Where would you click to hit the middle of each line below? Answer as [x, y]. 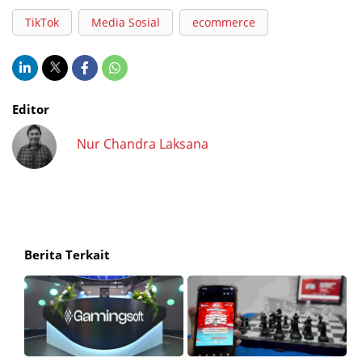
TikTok [42, 22]
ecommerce [224, 22]
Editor [31, 109]
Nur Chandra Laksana [143, 143]
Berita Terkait [67, 255]
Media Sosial [126, 22]
